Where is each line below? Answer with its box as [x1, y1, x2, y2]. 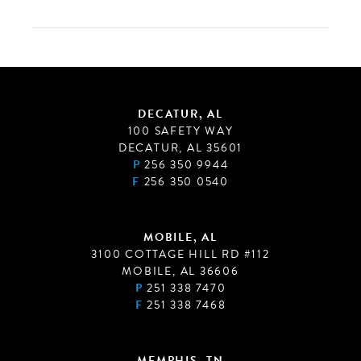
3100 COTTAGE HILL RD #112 [91, 246, 270, 263]
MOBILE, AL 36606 [122, 263, 239, 280]
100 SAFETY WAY [127, 122, 234, 139]
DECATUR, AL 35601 [118, 139, 243, 156]
